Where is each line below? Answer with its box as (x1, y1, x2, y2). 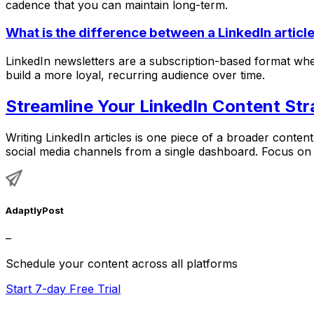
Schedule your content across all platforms (6, 257, 238, 271)
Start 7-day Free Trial (6, 282, 121, 296)
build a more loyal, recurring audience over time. (6, 67, 265, 82)
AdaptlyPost (6, 204, 64, 216)
